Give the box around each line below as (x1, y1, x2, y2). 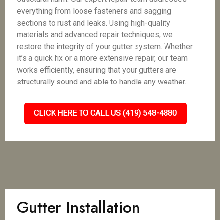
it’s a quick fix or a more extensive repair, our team (17, 54, 188, 63)
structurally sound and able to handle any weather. (17, 77, 187, 86)
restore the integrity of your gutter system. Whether (17, 42, 193, 51)
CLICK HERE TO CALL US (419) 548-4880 (33, 109, 177, 118)
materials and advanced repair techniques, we (17, 30, 173, 39)
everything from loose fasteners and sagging (17, 6, 172, 16)
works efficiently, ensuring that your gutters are (17, 65, 177, 75)
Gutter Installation (17, 196, 140, 219)
